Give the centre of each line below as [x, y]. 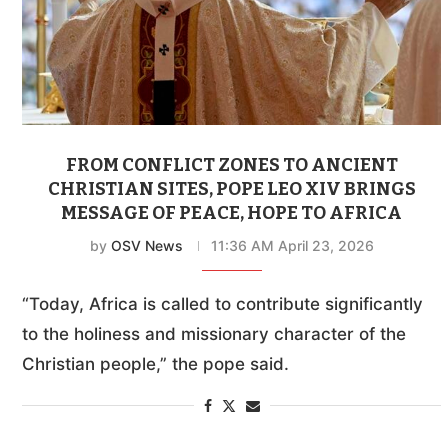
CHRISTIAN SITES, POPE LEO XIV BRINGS [231, 189]
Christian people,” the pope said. [155, 364]
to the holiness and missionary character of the [214, 334]
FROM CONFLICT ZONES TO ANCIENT [231, 165]
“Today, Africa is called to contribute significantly [222, 304]
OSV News [146, 246]
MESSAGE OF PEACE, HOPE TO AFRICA [232, 213]
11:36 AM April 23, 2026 [292, 246]
